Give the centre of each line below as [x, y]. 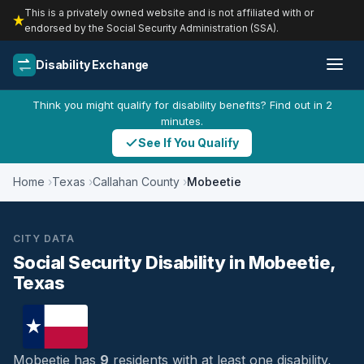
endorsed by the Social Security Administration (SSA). [152, 28]
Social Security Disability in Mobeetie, [174, 262]
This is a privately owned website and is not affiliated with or [169, 13]
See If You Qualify [188, 143]
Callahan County [136, 182]
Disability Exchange [93, 65]
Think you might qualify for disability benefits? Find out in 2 [182, 105]
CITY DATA [44, 238]
